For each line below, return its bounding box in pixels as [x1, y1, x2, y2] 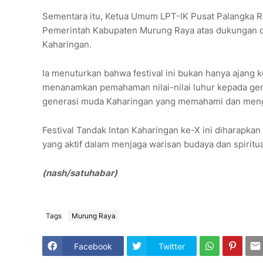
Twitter [159, 241, 185, 251]
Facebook [74, 241, 112, 251]
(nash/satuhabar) [42, 167, 117, 179]
